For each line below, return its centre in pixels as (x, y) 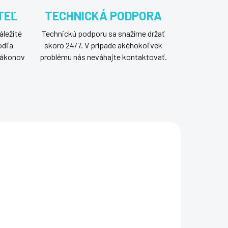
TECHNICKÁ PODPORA (103, 16)
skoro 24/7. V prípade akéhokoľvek (103, 45)
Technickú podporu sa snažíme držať (103, 33)
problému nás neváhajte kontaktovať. (103, 57)
